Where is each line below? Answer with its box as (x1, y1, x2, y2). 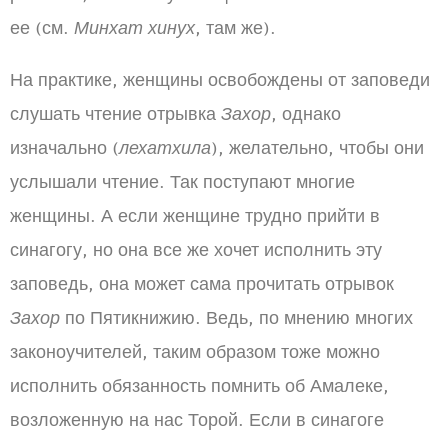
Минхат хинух (74, 16, 195, 40)
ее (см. (10, 16, 74, 40)
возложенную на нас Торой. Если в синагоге (10, 408, 384, 432)
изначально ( (10, 136, 119, 160)
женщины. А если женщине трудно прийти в (10, 204, 380, 228)
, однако (271, 102, 341, 126)
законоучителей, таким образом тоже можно (10, 340, 380, 364)
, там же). (195, 16, 276, 40)
